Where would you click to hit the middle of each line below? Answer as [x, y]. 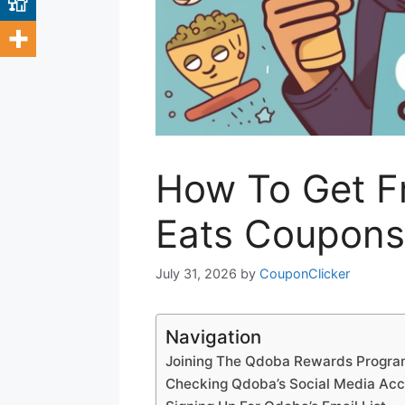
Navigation [213, 336]
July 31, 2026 [196, 273]
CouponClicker [305, 273]
